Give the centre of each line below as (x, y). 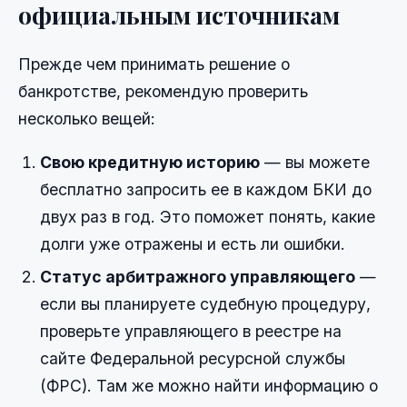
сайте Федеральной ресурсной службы (193, 359)
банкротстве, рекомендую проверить (163, 92)
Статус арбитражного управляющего (198, 277)
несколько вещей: (87, 119)
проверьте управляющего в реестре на (191, 332)
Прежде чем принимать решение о (154, 65)
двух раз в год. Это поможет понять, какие (208, 217)
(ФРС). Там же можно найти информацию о (209, 386)
